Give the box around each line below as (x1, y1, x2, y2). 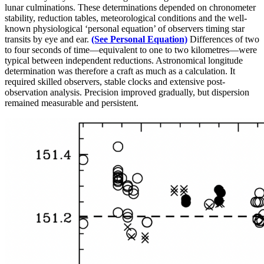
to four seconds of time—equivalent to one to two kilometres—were (5, 44, 257, 55)
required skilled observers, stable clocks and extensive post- (5, 76, 225, 87)
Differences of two (187, 34, 259, 44)
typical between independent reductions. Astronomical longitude (5, 55, 243, 65)
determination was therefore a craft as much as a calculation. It (5, 65, 235, 76)
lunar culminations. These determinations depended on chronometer (5, 2, 256, 12)
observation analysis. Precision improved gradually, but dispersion (5, 87, 249, 97)
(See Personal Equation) (91, 34, 187, 44)
